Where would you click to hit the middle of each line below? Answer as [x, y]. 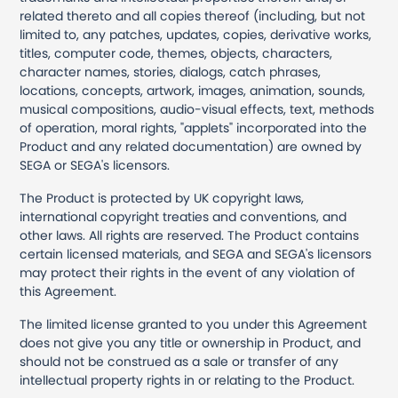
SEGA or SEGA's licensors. [95, 165]
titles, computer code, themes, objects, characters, [176, 53]
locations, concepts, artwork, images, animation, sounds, [193, 91]
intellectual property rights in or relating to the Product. [187, 380]
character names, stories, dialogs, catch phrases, [171, 72]
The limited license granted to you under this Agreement [194, 324]
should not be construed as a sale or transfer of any [179, 362]
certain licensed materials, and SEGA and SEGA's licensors [196, 254]
